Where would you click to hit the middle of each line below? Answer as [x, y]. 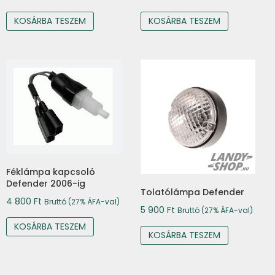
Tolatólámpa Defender [193, 192]
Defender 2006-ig [46, 184]
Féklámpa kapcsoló [51, 172]
